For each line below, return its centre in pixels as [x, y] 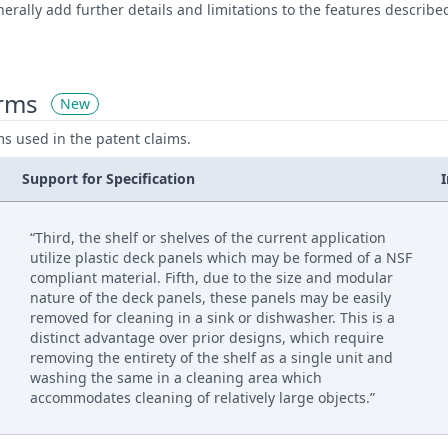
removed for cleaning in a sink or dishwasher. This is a [213, 317]
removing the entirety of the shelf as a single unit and [212, 357]
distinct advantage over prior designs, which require [207, 337]
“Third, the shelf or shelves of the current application [208, 237]
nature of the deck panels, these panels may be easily [211, 297]
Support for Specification [109, 178]
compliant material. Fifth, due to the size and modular [212, 277]
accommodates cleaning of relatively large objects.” [203, 397]
